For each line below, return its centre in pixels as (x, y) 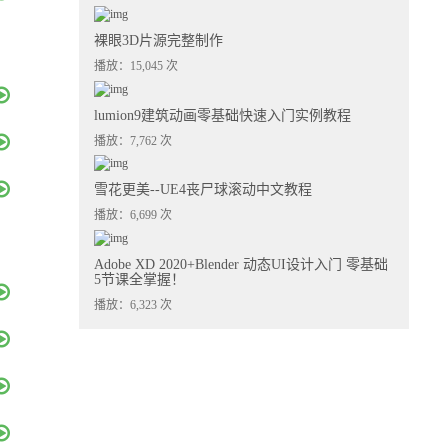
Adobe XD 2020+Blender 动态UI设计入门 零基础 (241, 264)
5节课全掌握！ (140, 279)
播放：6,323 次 (133, 305)
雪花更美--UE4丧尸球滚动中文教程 (203, 190)
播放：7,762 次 (133, 140)
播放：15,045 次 (136, 65)
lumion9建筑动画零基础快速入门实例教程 (223, 115)
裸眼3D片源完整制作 (159, 40)
